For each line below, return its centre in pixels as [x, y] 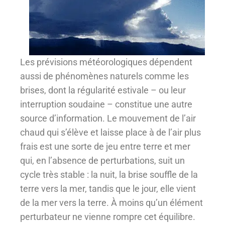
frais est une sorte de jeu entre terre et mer [105, 146]
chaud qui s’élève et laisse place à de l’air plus [110, 132]
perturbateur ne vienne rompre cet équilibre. [108, 216]
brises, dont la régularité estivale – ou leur [103, 90]
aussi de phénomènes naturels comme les [104, 76]
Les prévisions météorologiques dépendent [106, 62]
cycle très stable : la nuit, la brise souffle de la [109, 174]
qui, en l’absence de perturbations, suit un [102, 160]
